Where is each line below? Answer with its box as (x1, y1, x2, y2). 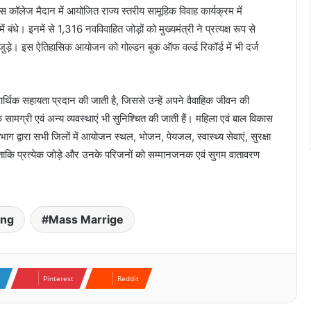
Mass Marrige (49, 212, 124, 227)
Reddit (117, 274, 139, 284)
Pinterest (43, 274, 74, 284)
